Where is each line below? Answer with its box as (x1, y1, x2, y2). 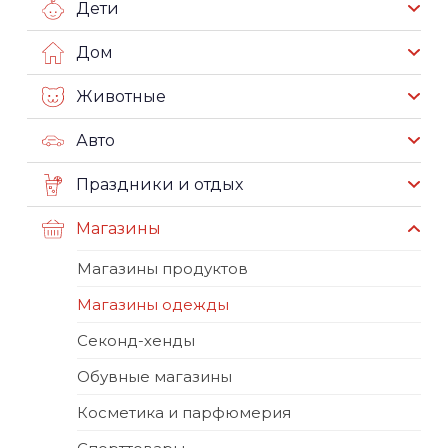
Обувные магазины (77, 367, 232, 386)
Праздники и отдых (76, 174, 243, 194)
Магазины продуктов (77, 259, 248, 278)
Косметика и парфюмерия (77, 403, 291, 422)
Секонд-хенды (77, 331, 195, 350)
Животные (76, 86, 166, 106)
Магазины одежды (77, 295, 229, 314)
